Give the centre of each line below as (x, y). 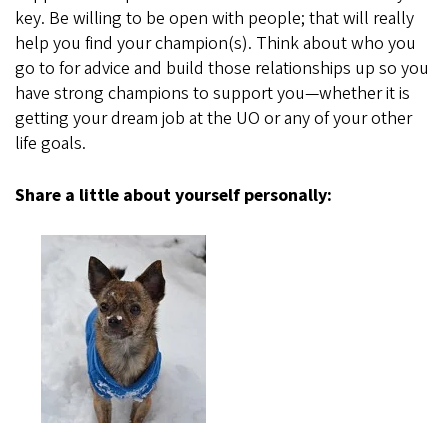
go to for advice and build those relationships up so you (222, 69)
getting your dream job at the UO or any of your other (213, 119)
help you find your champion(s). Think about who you (215, 44)
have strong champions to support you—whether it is (212, 94)
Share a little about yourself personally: (173, 196)
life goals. (50, 144)
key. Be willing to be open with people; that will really (214, 19)
